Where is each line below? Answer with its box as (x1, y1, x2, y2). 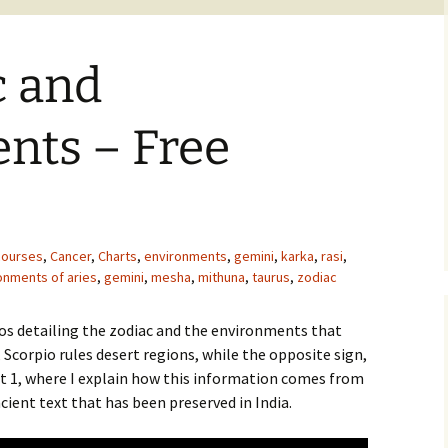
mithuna (198, 268, 245, 286)
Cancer (50, 247, 91, 265)
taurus (252, 268, 290, 286)
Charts (98, 247, 137, 265)
